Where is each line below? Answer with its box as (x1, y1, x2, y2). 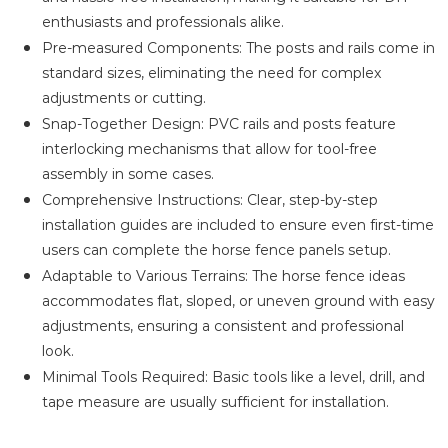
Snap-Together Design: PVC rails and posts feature (42, 114, 396, 134)
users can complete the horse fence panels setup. (42, 240, 391, 260)
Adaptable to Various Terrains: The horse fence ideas (42, 266, 405, 286)
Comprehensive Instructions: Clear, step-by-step (42, 190, 378, 210)
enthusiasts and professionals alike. (42, 12, 288, 32)
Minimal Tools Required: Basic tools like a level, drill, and (42, 367, 425, 387)
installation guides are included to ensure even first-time (42, 215, 434, 235)
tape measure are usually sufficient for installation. (42, 392, 389, 412)
